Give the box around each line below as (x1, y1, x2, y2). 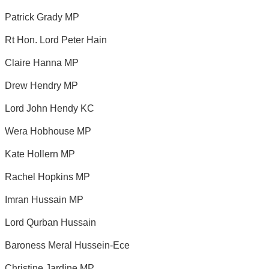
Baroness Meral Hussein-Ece (5, 240, 130, 250)
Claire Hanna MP (5, 57, 79, 68)
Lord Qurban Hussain (5, 217, 96, 228)
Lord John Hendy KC (5, 103, 94, 113)
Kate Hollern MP (5, 148, 75, 159)
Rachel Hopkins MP (5, 171, 90, 182)
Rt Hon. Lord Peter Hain (5, 34, 107, 45)
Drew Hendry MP (5, 80, 78, 91)
